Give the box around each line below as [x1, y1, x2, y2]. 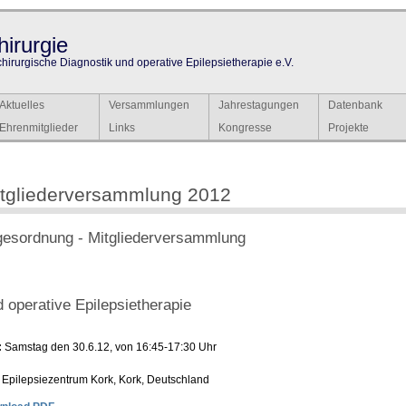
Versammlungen [109, 99, 189, 111]
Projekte [328, 121, 369, 135]
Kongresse [218, 121, 272, 135]
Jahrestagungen [218, 99, 299, 111]
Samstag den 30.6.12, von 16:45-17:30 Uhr [2, 340, 217, 353]
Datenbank [328, 99, 382, 111]
